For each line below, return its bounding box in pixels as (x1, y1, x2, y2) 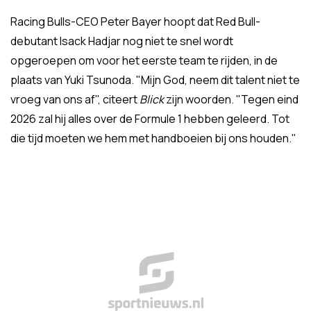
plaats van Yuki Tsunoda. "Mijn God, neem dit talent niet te (10, 72, 300, 87)
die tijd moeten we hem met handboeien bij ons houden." (10, 131, 296, 146)
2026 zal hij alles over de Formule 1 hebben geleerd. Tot (10, 111, 289, 126)
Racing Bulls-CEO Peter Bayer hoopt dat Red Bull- (10, 14, 260, 29)
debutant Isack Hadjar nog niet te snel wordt (10, 33, 233, 49)
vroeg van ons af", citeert (10, 92, 140, 107)
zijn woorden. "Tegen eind (166, 92, 299, 107)
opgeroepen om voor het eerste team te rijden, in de (10, 53, 278, 68)
